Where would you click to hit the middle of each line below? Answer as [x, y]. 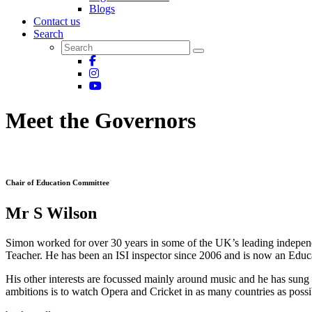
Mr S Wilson [51, 213]
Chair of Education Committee [57, 183]
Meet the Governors [101, 120]
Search [48, 34]
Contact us [57, 22]
